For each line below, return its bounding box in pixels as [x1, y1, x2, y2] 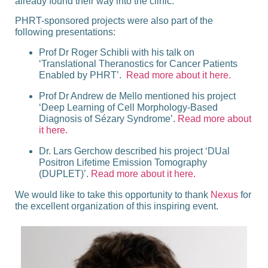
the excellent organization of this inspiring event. [15, 200, 218, 211]
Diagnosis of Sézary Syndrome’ [39, 113, 173, 124]
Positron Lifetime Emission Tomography [39, 157, 207, 167]
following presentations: [15, 27, 115, 38]
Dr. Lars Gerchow [39, 145, 112, 156]
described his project [112, 145, 205, 156]
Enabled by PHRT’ [39, 69, 119, 80]
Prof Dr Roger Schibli [39, 47, 129, 57]
